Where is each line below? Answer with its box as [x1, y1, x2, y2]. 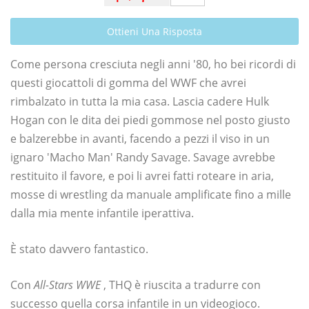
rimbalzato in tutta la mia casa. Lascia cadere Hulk [10, 94, 269, 110]
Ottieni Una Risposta [107, 25, 202, 39]
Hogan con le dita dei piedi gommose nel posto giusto [10, 112, 290, 128]
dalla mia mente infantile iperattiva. [10, 206, 194, 221]
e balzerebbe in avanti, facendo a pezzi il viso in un [10, 131, 270, 147]
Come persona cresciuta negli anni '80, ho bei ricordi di [10, 57, 296, 72]
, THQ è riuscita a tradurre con [101, 277, 261, 293]
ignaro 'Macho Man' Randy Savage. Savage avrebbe [10, 150, 275, 166]
